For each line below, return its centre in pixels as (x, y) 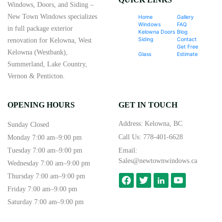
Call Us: (131, 137)
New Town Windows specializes (52, 17)
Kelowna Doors (157, 32)
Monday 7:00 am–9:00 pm (45, 137)
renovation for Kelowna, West (50, 40)
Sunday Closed (28, 124)
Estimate (188, 54)
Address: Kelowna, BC (150, 123)
